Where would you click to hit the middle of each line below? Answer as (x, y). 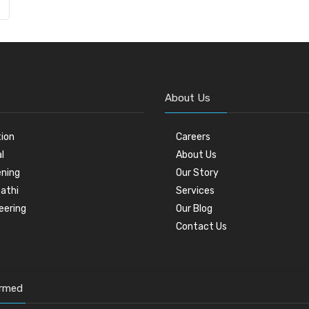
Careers (193, 137)
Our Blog (194, 209)
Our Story (197, 173)
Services (195, 191)
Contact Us (201, 227)
